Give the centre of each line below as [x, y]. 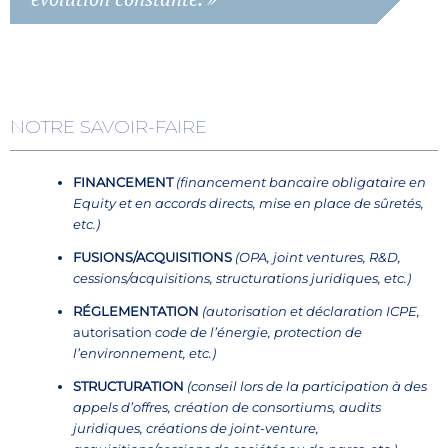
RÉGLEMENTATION [137, 311]
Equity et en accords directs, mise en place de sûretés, [248, 203]
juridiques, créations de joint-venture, [196, 428]
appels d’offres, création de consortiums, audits [227, 407]
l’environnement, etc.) [144, 353]
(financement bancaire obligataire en [301, 182]
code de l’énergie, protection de [257, 332]
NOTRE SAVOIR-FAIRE [108, 127]
